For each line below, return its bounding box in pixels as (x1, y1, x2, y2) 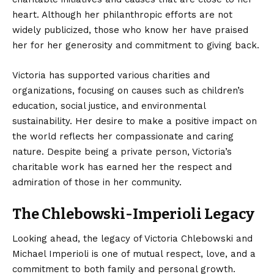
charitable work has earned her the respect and (12, 161, 232, 173)
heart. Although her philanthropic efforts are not (12, 9, 232, 21)
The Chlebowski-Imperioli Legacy (12, 206, 254, 223)
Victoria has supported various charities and (12, 70, 210, 81)
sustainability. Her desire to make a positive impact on (12, 116, 257, 127)
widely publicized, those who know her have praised (12, 24, 248, 36)
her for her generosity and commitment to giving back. (12, 40, 259, 51)
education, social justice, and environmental (12, 100, 206, 112)
